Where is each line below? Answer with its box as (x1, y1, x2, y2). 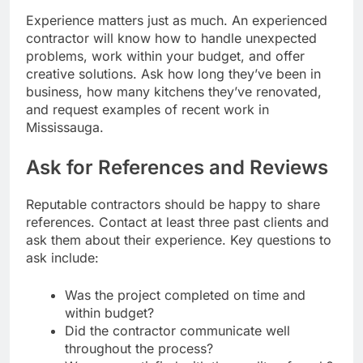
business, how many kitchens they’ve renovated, (26, 83, 322, 100)
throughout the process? (65, 340, 213, 357)
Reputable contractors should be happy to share (26, 195, 320, 212)
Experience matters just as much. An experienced (26, 11, 327, 28)
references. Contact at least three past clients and (26, 213, 329, 230)
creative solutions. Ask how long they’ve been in (26, 65, 321, 82)
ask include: (26, 249, 99, 266)
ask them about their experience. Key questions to (26, 231, 331, 248)
